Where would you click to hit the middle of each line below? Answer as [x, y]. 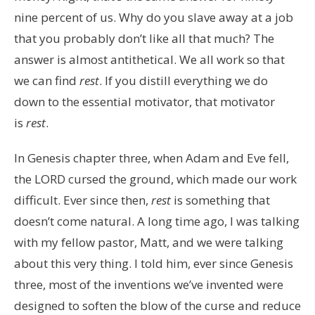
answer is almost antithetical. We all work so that [149, 59]
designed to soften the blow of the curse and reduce [157, 305]
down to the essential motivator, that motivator [144, 101]
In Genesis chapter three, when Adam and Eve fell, [152, 157]
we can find [47, 80]
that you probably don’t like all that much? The [144, 38]
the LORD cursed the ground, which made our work [155, 179]
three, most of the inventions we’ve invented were [149, 284]
